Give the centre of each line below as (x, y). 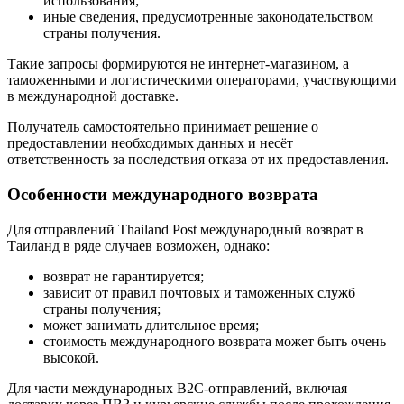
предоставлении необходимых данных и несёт (150, 143)
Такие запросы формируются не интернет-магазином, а (178, 64)
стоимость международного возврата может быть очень (215, 341)
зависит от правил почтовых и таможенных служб (199, 292)
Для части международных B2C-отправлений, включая (177, 388)
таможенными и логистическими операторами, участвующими (202, 80)
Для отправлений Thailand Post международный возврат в (185, 229)
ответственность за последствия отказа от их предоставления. (198, 160)
